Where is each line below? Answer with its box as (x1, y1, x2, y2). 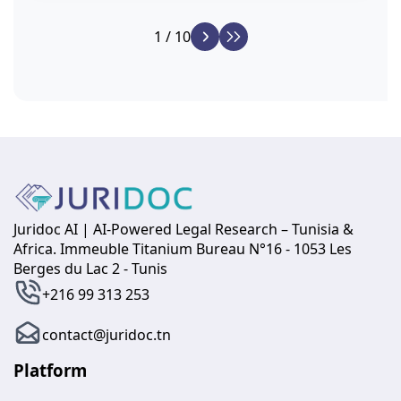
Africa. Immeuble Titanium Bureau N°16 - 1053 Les (13, 238, 352, 259)
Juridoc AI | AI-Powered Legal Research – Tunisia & (13, 218, 354, 239)
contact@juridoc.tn (42, 325, 171, 346)
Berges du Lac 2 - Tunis (13, 258, 167, 278)
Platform (13, 358, 87, 381)
